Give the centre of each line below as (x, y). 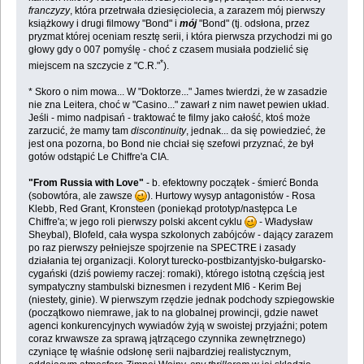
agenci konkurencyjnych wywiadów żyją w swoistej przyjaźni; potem (178, 325)
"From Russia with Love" (86, 182)
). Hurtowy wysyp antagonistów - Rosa (231, 195)
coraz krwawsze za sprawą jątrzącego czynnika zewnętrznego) (167, 338)
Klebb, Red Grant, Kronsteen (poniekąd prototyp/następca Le (162, 208)
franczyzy (49, 10)
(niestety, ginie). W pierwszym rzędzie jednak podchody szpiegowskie (181, 299)
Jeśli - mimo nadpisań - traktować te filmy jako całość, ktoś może (169, 117)
